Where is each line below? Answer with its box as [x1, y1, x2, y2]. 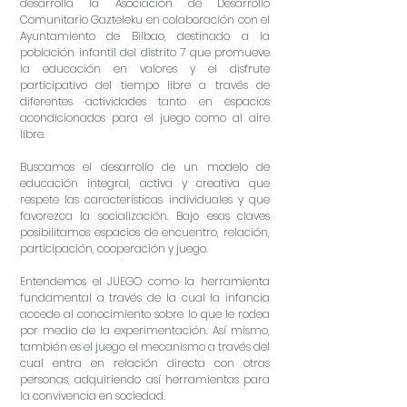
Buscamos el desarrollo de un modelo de [20, 159, 270, 174]
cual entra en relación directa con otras [20, 355, 270, 371]
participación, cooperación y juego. [20, 241, 208, 256]
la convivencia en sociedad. [20, 388, 165, 403]
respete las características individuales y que [20, 192, 270, 207]
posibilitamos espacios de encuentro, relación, [20, 224, 270, 240]
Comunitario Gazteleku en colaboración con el [20, 12, 270, 27]
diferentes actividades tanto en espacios [20, 94, 270, 109]
